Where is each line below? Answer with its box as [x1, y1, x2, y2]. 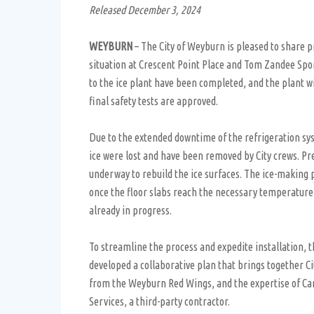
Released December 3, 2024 [89, 4, 200, 16]
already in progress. [89, 204, 172, 217]
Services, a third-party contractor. [89, 295, 230, 308]
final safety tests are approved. [89, 95, 218, 107]
